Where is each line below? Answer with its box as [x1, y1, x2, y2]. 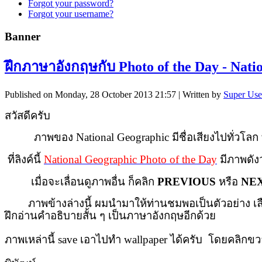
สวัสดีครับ [5, 109, 50, 122]
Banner [5, 30, 40, 43]
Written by [182, 89, 223, 99]
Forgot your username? [28, 9, 113, 19]
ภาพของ [5, 130, 76, 143]
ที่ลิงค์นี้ [8, 153, 44, 166]
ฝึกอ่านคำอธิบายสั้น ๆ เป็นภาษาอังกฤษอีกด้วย [5, 209, 216, 222]
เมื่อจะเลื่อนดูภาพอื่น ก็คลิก [5, 175, 157, 188]
